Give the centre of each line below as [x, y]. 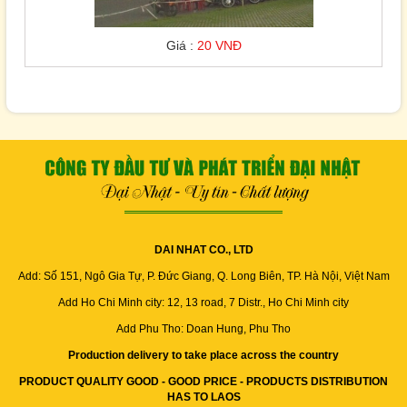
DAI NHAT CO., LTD [203, 249]
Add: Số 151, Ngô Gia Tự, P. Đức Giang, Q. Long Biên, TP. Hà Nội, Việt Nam [203, 276]
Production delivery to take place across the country [203, 355]
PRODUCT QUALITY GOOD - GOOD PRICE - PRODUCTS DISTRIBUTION [203, 381]
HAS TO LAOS [203, 397]
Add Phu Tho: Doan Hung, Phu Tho [203, 328]
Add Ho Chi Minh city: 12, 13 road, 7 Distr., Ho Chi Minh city [203, 302]
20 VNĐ [219, 45]
